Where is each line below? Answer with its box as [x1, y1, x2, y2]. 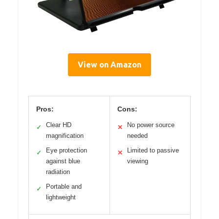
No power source [127, 121, 175, 129]
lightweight [46, 193, 76, 201]
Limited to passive [127, 146, 179, 154]
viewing [127, 157, 148, 165]
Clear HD [46, 121, 71, 129]
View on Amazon [78, 60, 141, 69]
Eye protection [46, 146, 87, 154]
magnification [46, 131, 84, 139]
